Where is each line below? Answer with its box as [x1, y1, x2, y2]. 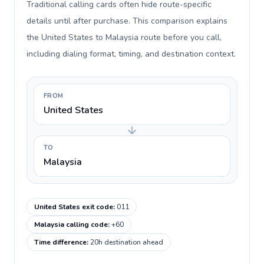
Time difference [34, 237, 87, 247]
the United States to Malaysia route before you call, [27, 32, 222, 43]
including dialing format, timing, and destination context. [27, 48, 236, 60]
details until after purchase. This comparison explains [27, 15, 227, 27]
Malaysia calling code [34, 220, 108, 229]
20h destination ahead [90, 237, 163, 247]
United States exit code [34, 202, 113, 212]
